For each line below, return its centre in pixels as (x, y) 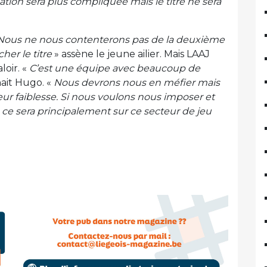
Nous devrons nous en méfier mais (137, 83)
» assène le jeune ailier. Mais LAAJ (131, 54)
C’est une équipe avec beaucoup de (115, 69)
